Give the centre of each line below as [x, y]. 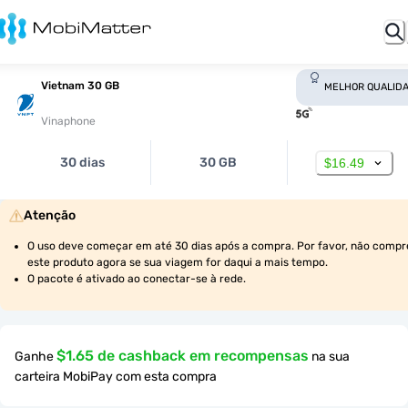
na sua [331, 357]
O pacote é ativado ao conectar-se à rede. [137, 279]
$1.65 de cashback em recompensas [183, 356]
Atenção [50, 215]
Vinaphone [68, 121]
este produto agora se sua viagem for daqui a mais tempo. [178, 262]
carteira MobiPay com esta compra [116, 377]
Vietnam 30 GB [80, 86]
